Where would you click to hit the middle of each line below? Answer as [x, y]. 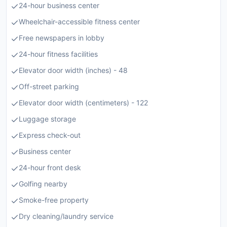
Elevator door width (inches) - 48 [73, 70]
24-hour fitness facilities [58, 54]
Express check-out [50, 135]
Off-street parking [49, 86]
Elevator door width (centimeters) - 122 [83, 103]
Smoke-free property [54, 200]
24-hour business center [59, 5]
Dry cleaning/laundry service [66, 216]
